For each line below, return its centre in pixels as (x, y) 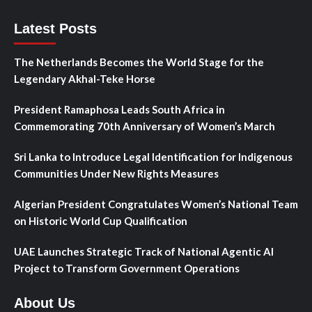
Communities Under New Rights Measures (116, 174)
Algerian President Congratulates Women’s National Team (156, 204)
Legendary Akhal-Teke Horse (85, 79)
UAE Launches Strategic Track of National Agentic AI (144, 252)
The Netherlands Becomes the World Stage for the (139, 62)
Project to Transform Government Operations (127, 268)
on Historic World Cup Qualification (101, 221)
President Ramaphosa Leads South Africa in (119, 110)
